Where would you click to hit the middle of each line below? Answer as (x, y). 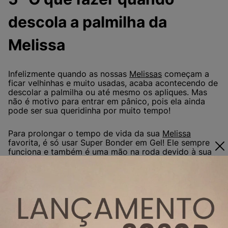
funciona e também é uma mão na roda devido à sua (110, 151)
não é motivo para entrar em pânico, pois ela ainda (107, 102)
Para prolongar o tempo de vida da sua (85, 133)
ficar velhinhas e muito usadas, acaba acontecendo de (113, 83)
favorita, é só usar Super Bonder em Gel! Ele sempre (109, 142)
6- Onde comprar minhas (101, 205)
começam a (186, 74)
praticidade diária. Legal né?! (64, 161)
